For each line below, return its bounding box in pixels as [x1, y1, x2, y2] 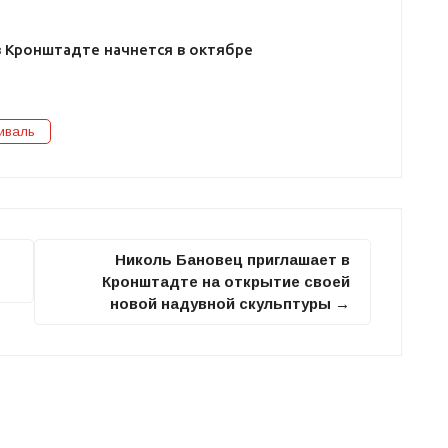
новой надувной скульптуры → [110, 294, 350, 312]
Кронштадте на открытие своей [102, 272, 350, 290]
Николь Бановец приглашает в [115, 250, 350, 268]
